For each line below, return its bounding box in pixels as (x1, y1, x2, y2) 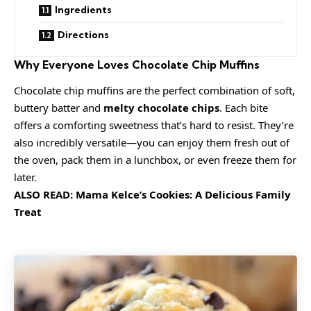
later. (14, 169, 37, 184)
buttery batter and (14, 100, 103, 115)
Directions (58, 28, 109, 42)
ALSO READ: (14, 187, 76, 201)
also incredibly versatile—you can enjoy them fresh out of (14, 135, 289, 149)
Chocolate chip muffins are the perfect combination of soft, (14, 83, 295, 97)
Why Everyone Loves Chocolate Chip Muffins (14, 58, 260, 72)
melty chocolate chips (103, 100, 219, 115)
